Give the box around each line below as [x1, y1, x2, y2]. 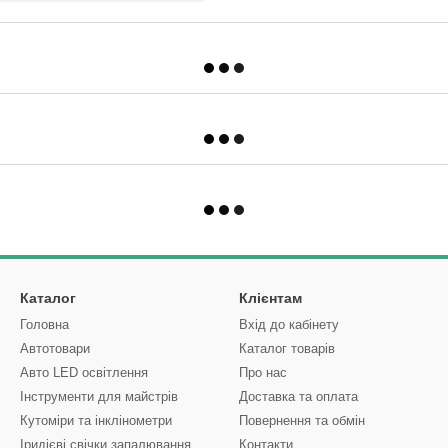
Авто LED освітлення [20, 365, 148, 380]
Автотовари [20, 341, 90, 356]
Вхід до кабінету [239, 317, 339, 332]
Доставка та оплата [239, 389, 358, 404]
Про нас [239, 365, 287, 380]
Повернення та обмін [239, 413, 365, 428]
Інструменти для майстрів [20, 389, 178, 404]
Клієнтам [239, 290, 302, 306]
